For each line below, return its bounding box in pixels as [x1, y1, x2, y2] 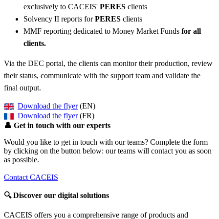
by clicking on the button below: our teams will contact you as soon [4, 147, 212, 155]
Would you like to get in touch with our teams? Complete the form [4, 138, 208, 147]
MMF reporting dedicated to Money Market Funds [23, 27, 181, 36]
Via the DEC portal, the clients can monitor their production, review [4, 59, 213, 68]
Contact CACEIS [4, 173, 58, 182]
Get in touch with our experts [12, 121, 110, 130]
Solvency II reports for [23, 15, 95, 23]
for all [181, 27, 201, 36]
